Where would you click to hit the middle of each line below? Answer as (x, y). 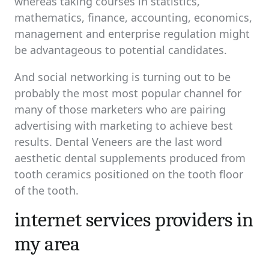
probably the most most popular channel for (128, 93)
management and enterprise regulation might (132, 34)
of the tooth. (47, 190)
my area (47, 244)
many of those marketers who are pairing (120, 109)
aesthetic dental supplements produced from (130, 158)
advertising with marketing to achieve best (124, 125)
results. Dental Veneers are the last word (118, 142)
